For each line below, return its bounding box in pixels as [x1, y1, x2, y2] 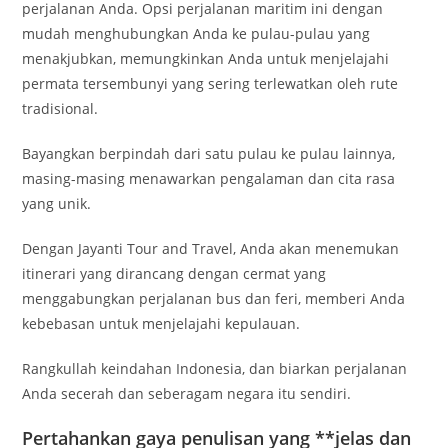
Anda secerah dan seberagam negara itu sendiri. [22, 384, 352, 403]
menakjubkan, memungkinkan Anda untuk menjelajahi [22, 49, 390, 68]
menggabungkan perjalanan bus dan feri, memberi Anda [22, 289, 406, 308]
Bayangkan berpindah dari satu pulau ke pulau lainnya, [22, 144, 396, 163]
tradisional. [22, 99, 99, 118]
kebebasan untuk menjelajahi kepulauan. [22, 314, 301, 333]
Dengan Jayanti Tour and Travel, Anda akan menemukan [22, 239, 400, 258]
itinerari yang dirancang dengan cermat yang [22, 264, 327, 283]
